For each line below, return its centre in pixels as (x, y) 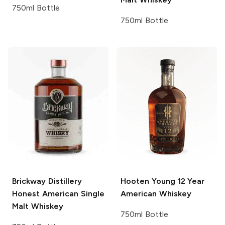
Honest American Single (58, 193)
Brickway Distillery (47, 181)
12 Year (190, 181)
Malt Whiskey (38, 206)
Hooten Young (148, 181)
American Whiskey (156, 193)
